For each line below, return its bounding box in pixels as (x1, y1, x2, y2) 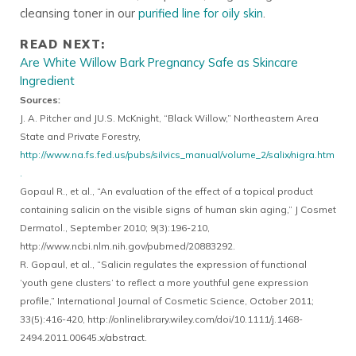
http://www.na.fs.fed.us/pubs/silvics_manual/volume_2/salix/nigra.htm (19, 148, 335, 161)
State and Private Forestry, (19, 130, 141, 142)
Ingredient (19, 72, 75, 88)
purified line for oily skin (137, 5, 263, 21)
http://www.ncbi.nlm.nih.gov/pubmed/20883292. (19, 239, 235, 252)
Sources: (19, 93, 60, 106)
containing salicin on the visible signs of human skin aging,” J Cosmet (19, 203, 336, 215)
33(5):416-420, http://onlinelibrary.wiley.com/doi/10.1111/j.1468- (19, 312, 303, 325)
